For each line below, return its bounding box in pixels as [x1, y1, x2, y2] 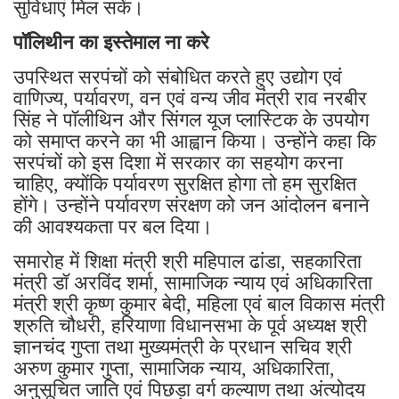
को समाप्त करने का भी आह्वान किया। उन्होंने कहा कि [13, 129, 376, 152]
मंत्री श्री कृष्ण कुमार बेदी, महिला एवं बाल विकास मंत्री [13, 292, 385, 315]
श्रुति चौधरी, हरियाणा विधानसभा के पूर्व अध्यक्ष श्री [13, 313, 367, 337]
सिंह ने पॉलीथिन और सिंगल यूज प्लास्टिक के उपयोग [13, 108, 369, 131]
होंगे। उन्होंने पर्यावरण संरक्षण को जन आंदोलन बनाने [13, 193, 370, 216]
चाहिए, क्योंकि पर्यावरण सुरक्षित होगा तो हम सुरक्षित [13, 172, 356, 195]
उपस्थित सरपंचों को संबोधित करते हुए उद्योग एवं [13, 65, 342, 88]
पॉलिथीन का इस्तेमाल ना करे [13, 30, 209, 53]
